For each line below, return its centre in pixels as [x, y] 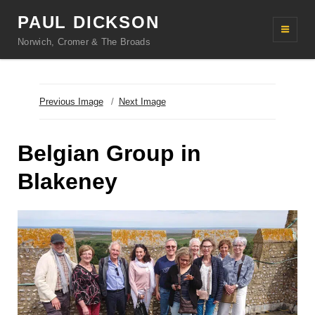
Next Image [142, 102]
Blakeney [67, 181]
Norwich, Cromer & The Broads [84, 42]
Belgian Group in [109, 153]
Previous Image [71, 102]
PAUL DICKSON [89, 22]
